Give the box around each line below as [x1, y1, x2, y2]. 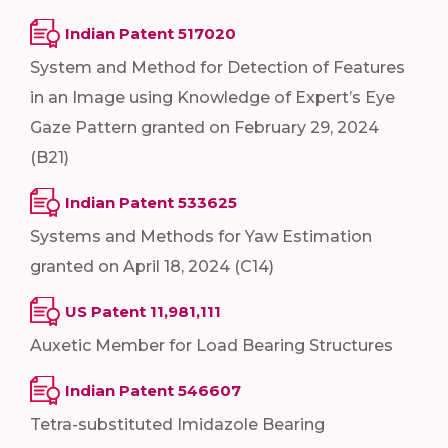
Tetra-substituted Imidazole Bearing [30, 415, 325, 435]
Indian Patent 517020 [65, 24, 236, 44]
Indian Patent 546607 [65, 381, 241, 401]
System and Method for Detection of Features [30, 58, 405, 78]
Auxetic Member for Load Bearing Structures [30, 336, 393, 356]
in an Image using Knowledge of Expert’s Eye [30, 88, 395, 108]
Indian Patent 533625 [65, 193, 237, 213]
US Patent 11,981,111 [65, 302, 221, 322]
